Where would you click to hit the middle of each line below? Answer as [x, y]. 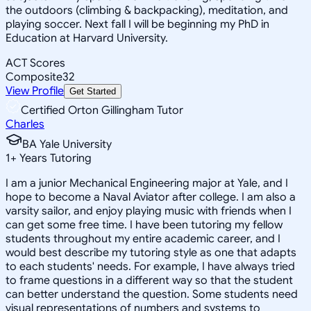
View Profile [35, 91]
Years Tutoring [54, 158]
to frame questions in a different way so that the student [149, 280]
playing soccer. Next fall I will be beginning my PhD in [137, 24]
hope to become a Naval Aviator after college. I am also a [151, 197]
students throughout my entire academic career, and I [143, 238]
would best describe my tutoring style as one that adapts [151, 252]
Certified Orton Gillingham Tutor [102, 110]
